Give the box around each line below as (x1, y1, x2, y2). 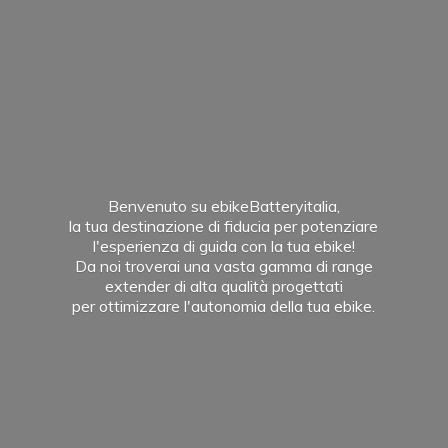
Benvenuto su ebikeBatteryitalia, (107, 195, 340, 216)
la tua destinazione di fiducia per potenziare (69, 215, 379, 236)
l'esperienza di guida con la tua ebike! (92, 235, 355, 256)
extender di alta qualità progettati (104, 275, 343, 296)
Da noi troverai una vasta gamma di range (74, 255, 373, 276)
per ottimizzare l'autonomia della (72, 295, 308, 316)
